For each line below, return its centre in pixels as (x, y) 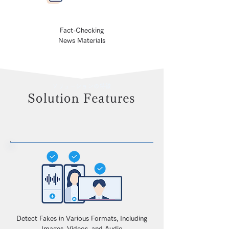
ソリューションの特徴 (82, 86)
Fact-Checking (82, 30)
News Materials (82, 41)
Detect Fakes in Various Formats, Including (82, 219)
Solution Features (82, 98)
